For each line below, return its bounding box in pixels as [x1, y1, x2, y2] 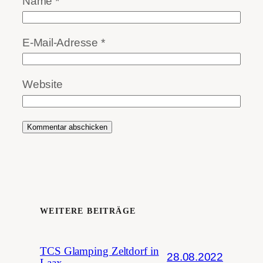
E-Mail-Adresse [22, 36, 101, 49]
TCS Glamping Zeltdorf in [40, 245, 159, 257]
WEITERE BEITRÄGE [40, 207, 136, 216]
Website [22, 77, 63, 90]
